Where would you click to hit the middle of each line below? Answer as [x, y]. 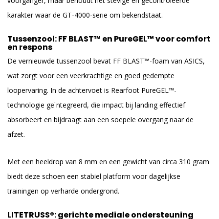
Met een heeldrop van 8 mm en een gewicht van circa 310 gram [108, 161]
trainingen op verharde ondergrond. [63, 191]
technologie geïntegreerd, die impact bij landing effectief [96, 105]
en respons [30, 47]
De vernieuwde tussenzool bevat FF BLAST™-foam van [96, 61]
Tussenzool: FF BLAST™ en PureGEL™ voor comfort [109, 39]
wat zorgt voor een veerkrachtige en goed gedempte [91, 76]
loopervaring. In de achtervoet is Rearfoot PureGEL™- [92, 90]
